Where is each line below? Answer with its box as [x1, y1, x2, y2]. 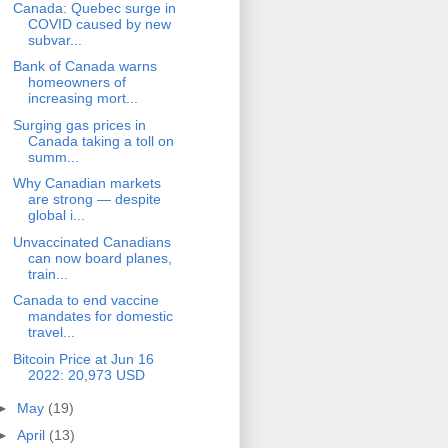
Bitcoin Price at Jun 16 [12, 350, 154, 367]
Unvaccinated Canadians [12, 233, 171, 250]
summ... [27, 148, 79, 165]
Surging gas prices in [12, 116, 146, 133]
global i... [27, 207, 85, 224]
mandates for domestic [27, 308, 173, 325]
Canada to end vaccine [12, 292, 159, 309]
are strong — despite [27, 191, 161, 208]
